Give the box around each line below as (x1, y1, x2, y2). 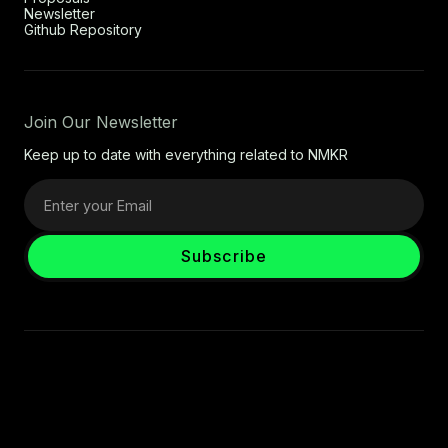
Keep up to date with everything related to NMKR (24, 146, 348, 164)
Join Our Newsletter (24, 112, 178, 133)
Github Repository (24, 21, 142, 39)
